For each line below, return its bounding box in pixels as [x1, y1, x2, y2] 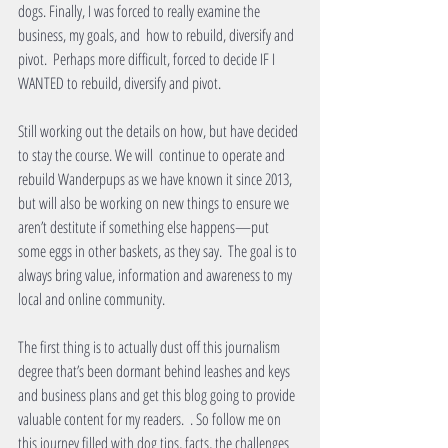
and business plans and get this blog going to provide [18, 384, 298, 407]
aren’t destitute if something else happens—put [18, 216, 272, 239]
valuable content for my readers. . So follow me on [18, 408, 284, 431]
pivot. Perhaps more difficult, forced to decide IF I [18, 48, 278, 71]
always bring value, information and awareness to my [18, 264, 295, 287]
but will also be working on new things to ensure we [18, 192, 292, 215]
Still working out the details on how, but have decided [18, 120, 301, 143]
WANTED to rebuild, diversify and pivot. [18, 72, 221, 95]
